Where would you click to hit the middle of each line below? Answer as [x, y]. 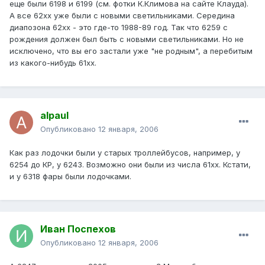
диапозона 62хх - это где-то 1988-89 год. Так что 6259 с [119, 28]
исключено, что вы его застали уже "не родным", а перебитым [131, 51]
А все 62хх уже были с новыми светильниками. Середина [122, 16]
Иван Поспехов [78, 229]
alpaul [54, 116]
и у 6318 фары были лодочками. [70, 177]
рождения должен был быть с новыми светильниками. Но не [127, 39]
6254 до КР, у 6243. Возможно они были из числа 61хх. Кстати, [130, 165]
